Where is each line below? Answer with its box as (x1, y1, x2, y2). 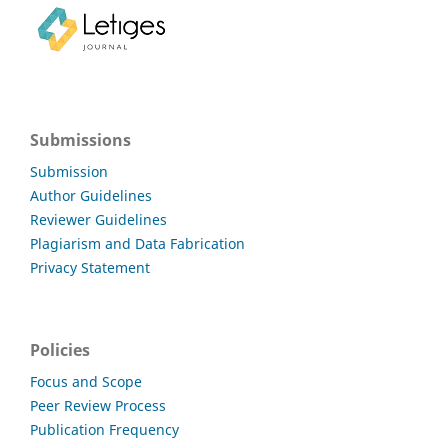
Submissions (30, 128, 131, 151)
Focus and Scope (30, 371, 142, 391)
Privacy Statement (30, 257, 150, 277)
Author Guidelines (30, 185, 152, 205)
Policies (30, 338, 90, 361)
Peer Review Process (30, 395, 166, 415)
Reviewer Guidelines (30, 209, 167, 229)
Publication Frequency (30, 419, 179, 439)
